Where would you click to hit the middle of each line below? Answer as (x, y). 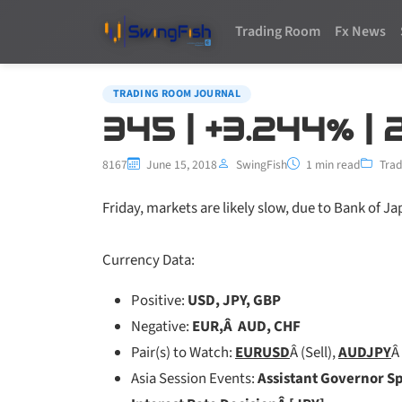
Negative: (162, 326)
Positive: (159, 300)
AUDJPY (365, 352)
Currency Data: (149, 260)
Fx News (360, 32)
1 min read (332, 164)
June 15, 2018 (180, 164)
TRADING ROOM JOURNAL (177, 93)
